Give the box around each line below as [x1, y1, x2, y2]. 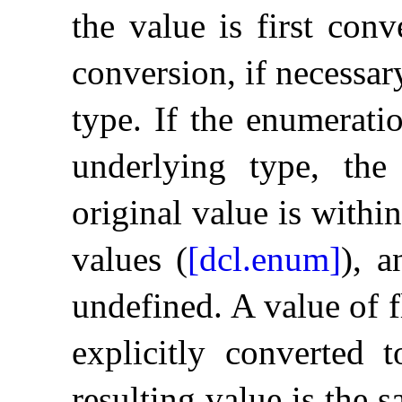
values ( [72, 240, 188, 279]
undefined [72, 286, 214, 326]
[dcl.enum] [188, 240, 342, 279]
